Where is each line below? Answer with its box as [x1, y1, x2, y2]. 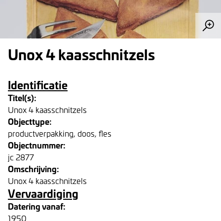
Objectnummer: [8, 139, 66, 151]
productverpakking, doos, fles [8, 128, 111, 139]
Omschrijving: [8, 162, 59, 175]
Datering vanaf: [8, 200, 66, 212]
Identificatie [8, 76, 68, 93]
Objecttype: [8, 115, 52, 127]
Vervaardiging [8, 185, 78, 201]
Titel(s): [8, 91, 37, 104]
